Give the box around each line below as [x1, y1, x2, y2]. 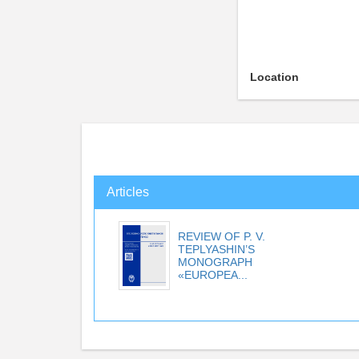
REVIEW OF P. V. [178, 229, 265, 243]
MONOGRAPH [178, 255, 252, 268]
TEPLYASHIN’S [178, 242, 255, 256]
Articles [107, 184, 149, 199]
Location [250, 70, 299, 83]
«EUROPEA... [178, 268, 248, 281]
